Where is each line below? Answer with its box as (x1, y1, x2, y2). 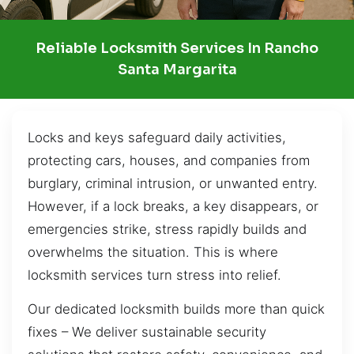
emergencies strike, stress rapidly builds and (28, 220, 307, 237)
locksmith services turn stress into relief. (28, 266, 281, 283)
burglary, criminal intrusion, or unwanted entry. (28, 175, 318, 191)
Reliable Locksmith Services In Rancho (36, 39, 318, 57)
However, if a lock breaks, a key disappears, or (28, 198, 318, 214)
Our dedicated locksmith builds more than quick (28, 301, 325, 318)
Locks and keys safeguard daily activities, (28, 129, 286, 145)
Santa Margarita (117, 60, 237, 78)
